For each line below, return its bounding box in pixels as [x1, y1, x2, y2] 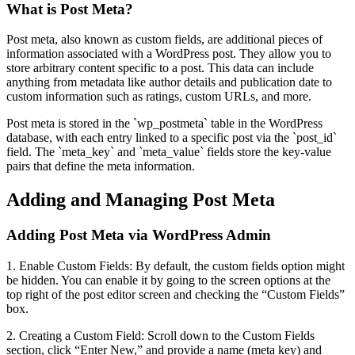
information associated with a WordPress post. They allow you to [6, 47, 331, 61]
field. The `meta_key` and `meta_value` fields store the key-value [6, 145, 331, 159]
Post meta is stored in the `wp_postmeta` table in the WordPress [6, 116, 323, 131]
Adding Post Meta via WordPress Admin [6, 227, 271, 244]
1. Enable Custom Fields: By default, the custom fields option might [6, 258, 345, 273]
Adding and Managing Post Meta [6, 189, 275, 211]
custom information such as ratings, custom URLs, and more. [6, 90, 311, 104]
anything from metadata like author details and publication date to [6, 75, 332, 90]
